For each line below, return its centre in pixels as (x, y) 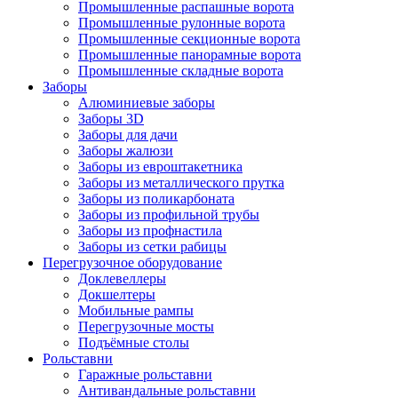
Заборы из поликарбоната (156, 199)
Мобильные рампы (136, 311)
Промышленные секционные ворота (189, 39)
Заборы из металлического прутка (181, 183)
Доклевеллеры (122, 279)
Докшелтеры (117, 295)
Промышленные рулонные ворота (182, 23)
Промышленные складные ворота (181, 71)
